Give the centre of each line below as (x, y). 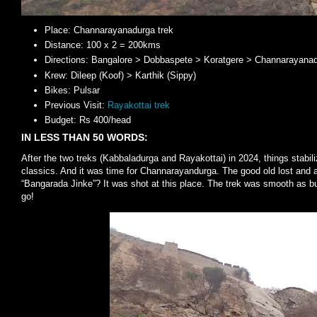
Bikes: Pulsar (72, 90)
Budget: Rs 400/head (87, 120)
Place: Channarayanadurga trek (109, 30)
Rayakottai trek (138, 105)
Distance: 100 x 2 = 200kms (102, 45)
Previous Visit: (76, 105)
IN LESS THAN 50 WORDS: (85, 137)
